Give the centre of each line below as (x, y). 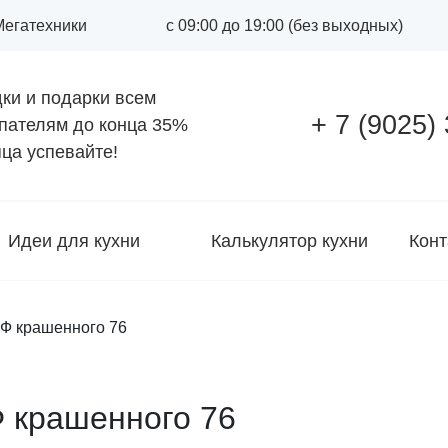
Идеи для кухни (74, 240)
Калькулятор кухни (289, 240)
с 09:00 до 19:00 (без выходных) (284, 25)
